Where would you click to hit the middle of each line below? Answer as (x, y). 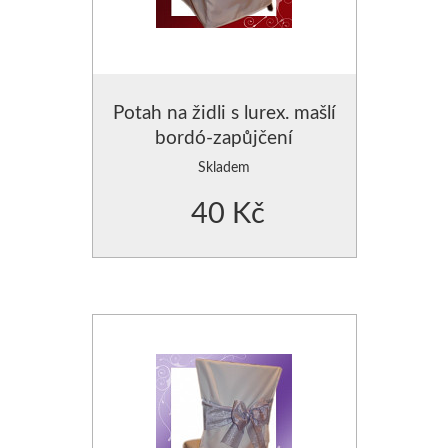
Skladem (224, 166)
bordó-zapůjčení (224, 136)
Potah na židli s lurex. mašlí (224, 111)
